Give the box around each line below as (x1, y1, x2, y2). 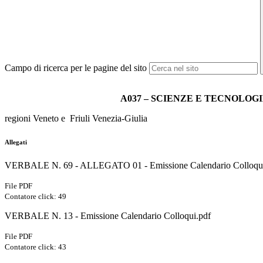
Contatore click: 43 (5, 242, 66, 252)
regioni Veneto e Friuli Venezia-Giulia (5, 113, 147, 124)
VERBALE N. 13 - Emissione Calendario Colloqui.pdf (5, 211, 211, 221)
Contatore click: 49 (5, 192, 66, 201)
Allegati (5, 139, 27, 146)
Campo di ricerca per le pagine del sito (5, 63, 147, 73)
